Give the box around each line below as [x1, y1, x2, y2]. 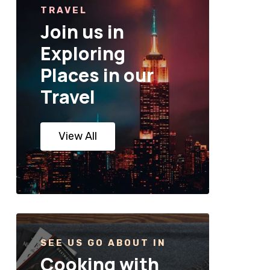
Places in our [40, 63, 154, 88]
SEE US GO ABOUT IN [40, 237, 166, 249]
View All [58, 130, 97, 143]
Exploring [40, 41, 125, 66]
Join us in [40, 19, 124, 45]
